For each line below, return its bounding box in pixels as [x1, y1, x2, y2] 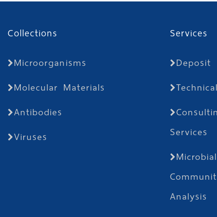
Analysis [170, 188, 208, 204]
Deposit [176, 55, 212, 71]
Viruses [14, 129, 48, 145]
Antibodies [14, 104, 63, 120]
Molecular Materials [14, 79, 106, 95]
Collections [7, 25, 58, 41]
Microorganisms [14, 55, 87, 71]
